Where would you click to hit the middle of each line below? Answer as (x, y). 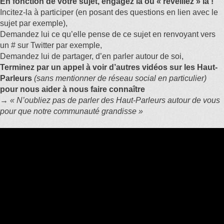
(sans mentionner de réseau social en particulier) (120, 78)
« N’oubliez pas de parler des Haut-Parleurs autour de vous (115, 100)
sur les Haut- (193, 67)
